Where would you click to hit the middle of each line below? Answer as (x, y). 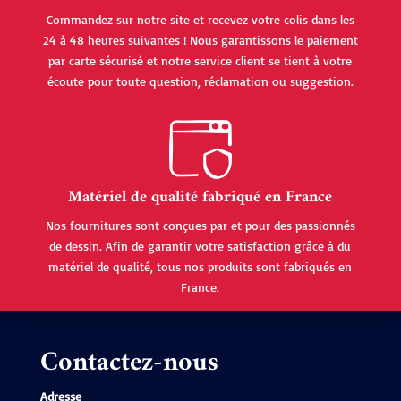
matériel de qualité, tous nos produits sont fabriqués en (200, 267)
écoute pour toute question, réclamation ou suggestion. (200, 81)
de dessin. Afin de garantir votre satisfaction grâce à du (200, 246)
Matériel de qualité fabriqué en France (200, 198)
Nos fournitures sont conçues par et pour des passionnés (200, 226)
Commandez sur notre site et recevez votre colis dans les (200, 20)
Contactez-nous (129, 363)
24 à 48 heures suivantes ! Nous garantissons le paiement (200, 40)
